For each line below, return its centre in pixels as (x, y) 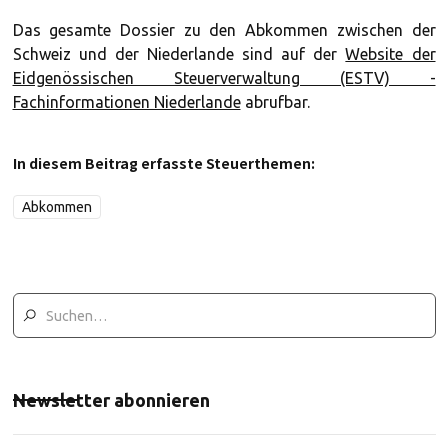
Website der (390, 54)
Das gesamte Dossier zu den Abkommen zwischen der (224, 30)
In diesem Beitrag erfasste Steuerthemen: (163, 163)
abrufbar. (275, 102)
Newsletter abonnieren (111, 400)
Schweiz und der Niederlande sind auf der (179, 54)
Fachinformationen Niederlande (126, 102)
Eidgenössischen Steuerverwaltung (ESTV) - (224, 78)
